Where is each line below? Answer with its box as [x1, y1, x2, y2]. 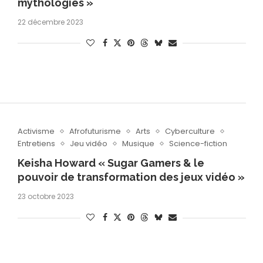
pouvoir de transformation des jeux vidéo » [17, 171, 245, 184]
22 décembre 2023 [17, 17, 83, 27]
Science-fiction [168, 138, 227, 150]
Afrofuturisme [69, 126, 121, 137]
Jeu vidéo [69, 138, 107, 150]
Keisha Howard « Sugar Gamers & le [17, 157, 204, 170]
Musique [122, 138, 154, 150]
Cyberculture [164, 126, 215, 137]
